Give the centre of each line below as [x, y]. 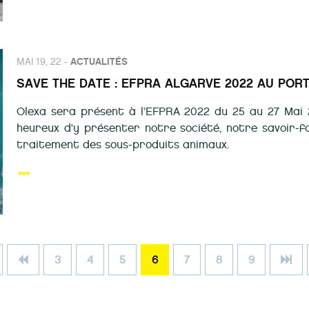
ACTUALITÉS [99, 62]
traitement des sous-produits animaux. [123, 144]
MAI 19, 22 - [43, 62]
